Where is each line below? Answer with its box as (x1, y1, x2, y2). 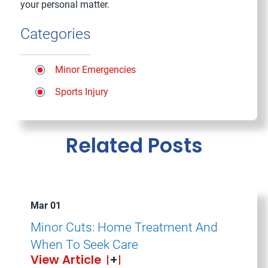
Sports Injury (54, 86, 108, 98)
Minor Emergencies (54, 63, 136, 75)
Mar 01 (30, 199, 61, 211)
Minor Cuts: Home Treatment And (30, 220, 218, 235)
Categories (20, 25, 92, 43)
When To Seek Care (30, 237, 138, 252)
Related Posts (65, 131, 203, 160)
